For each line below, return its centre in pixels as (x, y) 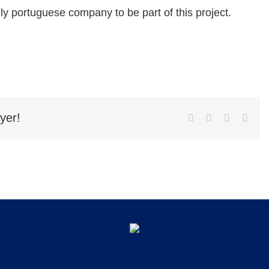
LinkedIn (247, 118)
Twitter (225, 118)
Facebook (212, 118)
